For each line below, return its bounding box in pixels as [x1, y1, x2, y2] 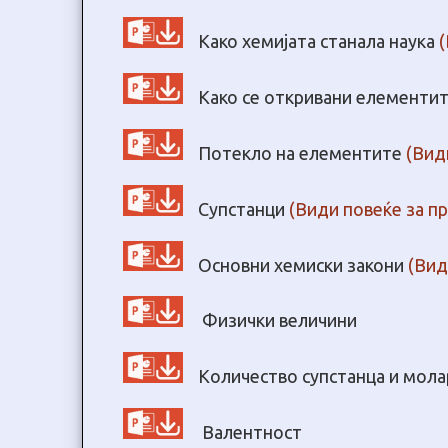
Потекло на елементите [198, 142, 406, 163]
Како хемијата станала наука [198, 31, 439, 52]
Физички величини [198, 310, 357, 331]
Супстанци [198, 198, 289, 219]
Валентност [198, 421, 302, 442]
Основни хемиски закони [198, 254, 408, 275]
